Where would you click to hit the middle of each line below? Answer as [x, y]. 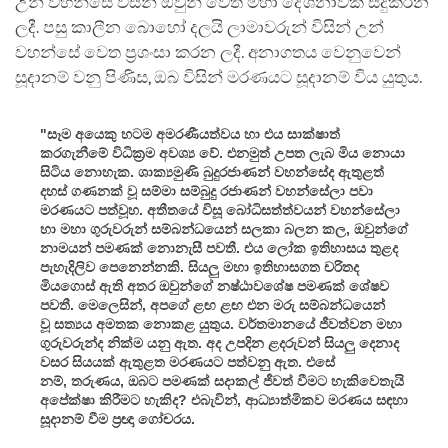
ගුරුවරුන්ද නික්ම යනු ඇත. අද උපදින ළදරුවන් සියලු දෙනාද [219, 342]
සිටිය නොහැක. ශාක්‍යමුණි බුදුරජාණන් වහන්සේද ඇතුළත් [212, 171]
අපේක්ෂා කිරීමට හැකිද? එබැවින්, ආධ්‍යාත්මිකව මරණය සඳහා [224, 399]
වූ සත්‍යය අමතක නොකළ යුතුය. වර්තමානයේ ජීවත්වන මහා [221, 323]
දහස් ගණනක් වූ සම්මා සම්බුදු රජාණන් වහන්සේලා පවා [206, 190]
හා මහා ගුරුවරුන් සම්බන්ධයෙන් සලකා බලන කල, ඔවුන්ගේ [224, 228]
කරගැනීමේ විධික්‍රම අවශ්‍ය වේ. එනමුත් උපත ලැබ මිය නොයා [222, 152]
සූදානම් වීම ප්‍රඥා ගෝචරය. [117, 418]
